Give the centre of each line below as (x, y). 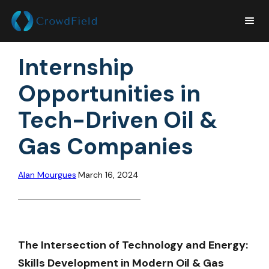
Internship (76, 67)
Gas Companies (106, 147)
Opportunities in (109, 94)
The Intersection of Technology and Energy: (133, 245)
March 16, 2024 (108, 175)
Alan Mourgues (47, 175)
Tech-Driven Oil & (118, 120)
